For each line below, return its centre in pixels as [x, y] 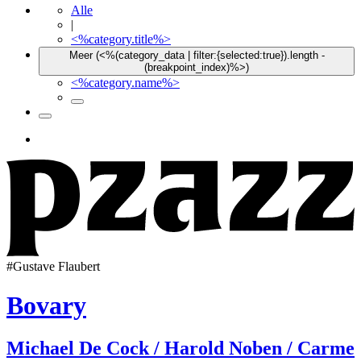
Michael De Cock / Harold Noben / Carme [180, 349]
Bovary [46, 306]
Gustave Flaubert [56, 266]
